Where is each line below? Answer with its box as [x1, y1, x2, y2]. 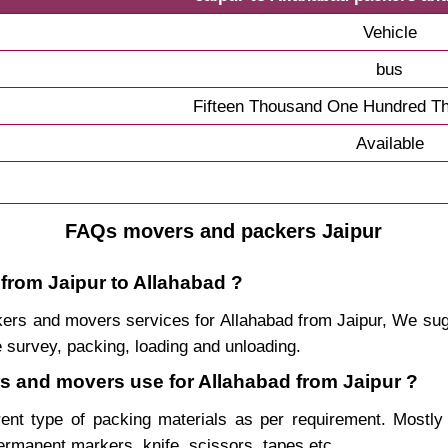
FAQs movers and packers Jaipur [65, 219, 383, 242]
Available [355, 132, 424, 153]
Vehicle [362, 21, 417, 42]
